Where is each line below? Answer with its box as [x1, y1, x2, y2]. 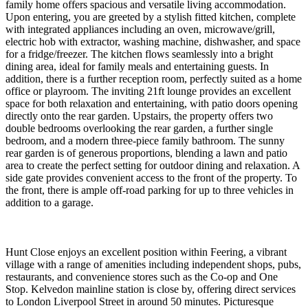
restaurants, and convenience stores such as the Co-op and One [5, 270, 278, 283]
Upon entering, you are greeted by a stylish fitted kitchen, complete [5, 10, 296, 23]
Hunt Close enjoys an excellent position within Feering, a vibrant [5, 245, 287, 258]
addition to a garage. [5, 196, 93, 208]
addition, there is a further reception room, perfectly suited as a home [5, 72, 302, 85]
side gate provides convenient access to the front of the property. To [5, 171, 297, 184]
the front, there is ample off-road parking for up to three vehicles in [5, 184, 294, 196]
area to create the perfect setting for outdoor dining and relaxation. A [5, 159, 300, 171]
